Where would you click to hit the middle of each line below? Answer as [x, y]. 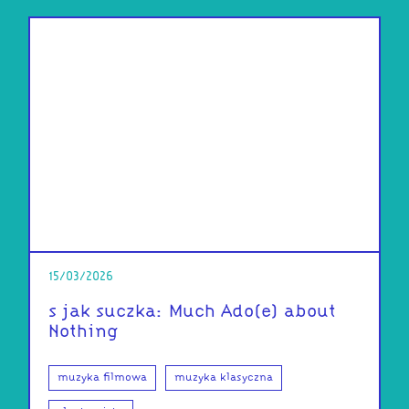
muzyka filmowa [102, 378]
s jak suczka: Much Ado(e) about [192, 312]
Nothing [83, 332]
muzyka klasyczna [223, 378]
